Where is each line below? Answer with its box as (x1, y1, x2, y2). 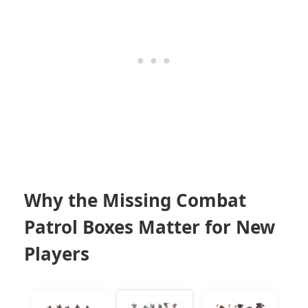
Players (24, 241, 89, 266)
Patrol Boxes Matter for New (24, 214, 275, 239)
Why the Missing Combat (24, 187, 246, 212)
